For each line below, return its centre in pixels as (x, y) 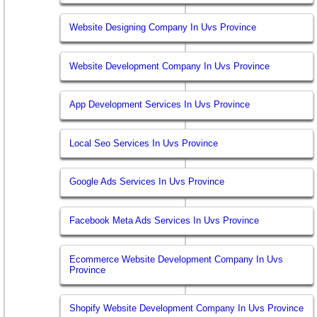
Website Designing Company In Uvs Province (163, 28)
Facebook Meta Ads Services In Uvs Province (165, 221)
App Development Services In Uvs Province (160, 105)
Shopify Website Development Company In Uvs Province (187, 309)
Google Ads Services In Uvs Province (147, 182)
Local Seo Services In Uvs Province (144, 143)
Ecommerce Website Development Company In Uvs (177, 259)
